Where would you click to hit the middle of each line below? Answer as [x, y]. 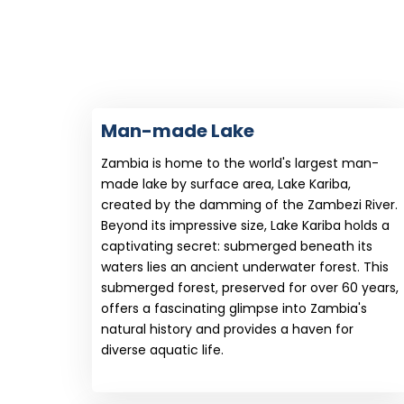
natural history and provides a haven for [227, 330]
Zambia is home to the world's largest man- [240, 164]
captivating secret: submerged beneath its [237, 247]
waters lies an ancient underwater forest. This [245, 267]
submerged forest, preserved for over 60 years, [250, 288]
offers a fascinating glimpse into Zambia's [234, 309]
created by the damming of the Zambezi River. [249, 205]
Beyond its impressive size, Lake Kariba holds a [245, 226]
